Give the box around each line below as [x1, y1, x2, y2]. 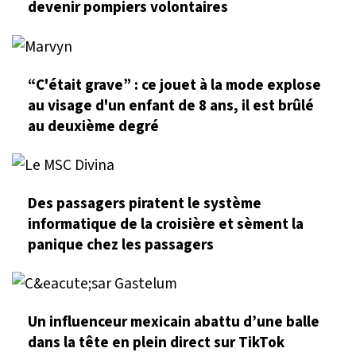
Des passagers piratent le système [28, 192, 261, 215]
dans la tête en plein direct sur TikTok [28, 331, 284, 354]
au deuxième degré [28, 114, 159, 137]
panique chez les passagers [28, 234, 214, 257]
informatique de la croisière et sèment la [28, 213, 304, 236]
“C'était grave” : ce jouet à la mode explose [28, 73, 321, 96]
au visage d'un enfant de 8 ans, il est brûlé [28, 94, 314, 117]
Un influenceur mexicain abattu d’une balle [28, 311, 319, 334]
